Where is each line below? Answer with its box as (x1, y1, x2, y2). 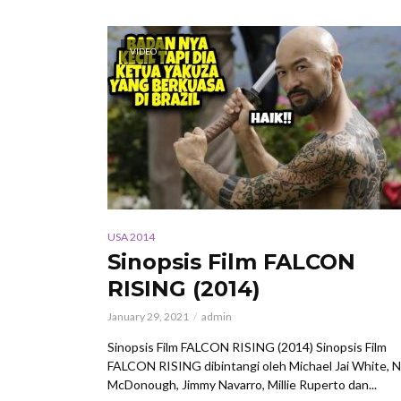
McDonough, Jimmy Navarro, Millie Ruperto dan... (107, 376, 377, 392)
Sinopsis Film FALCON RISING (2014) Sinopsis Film (107, 338, 387, 354)
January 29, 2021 (107, 309, 189, 323)
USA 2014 (107, 229, 155, 243)
